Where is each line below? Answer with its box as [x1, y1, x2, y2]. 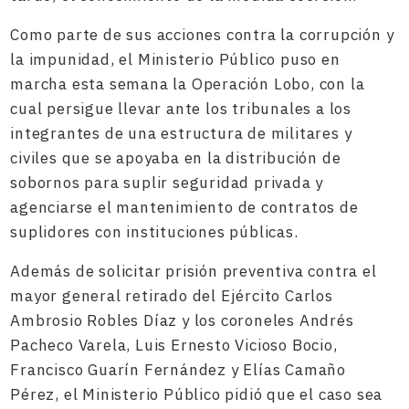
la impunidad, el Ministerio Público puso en [10, 49, 341, 69]
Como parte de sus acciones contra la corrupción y [10, 25, 394, 45]
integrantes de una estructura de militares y [10, 123, 352, 143]
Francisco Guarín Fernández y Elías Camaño [10, 360, 347, 380]
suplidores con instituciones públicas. [10, 222, 299, 242]
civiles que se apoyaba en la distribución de [10, 148, 341, 168]
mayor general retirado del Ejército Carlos [10, 286, 333, 306]
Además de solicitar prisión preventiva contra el [10, 261, 377, 281]
